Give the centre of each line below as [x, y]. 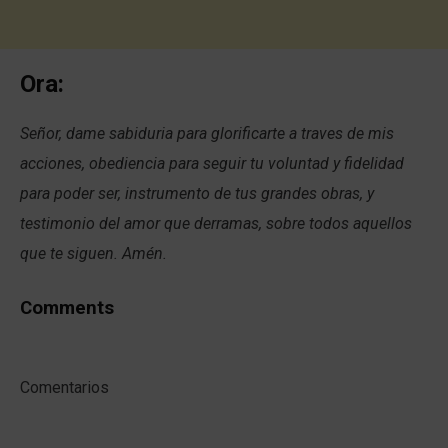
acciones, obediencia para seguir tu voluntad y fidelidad [212, 163]
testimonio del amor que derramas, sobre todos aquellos [216, 223]
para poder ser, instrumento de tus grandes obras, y [197, 193]
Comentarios [64, 387]
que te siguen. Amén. [93, 253]
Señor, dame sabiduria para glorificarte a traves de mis [207, 133]
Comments [67, 307]
